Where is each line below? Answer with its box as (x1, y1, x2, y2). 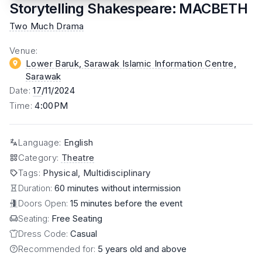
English (63, 136, 94, 148)
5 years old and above (98, 243, 187, 254)
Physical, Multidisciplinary (43, 167, 151, 178)
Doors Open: (18, 197, 70, 209)
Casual (70, 227, 97, 239)
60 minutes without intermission (54, 182, 181, 194)
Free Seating (51, 212, 102, 224)
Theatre (61, 151, 95, 163)
